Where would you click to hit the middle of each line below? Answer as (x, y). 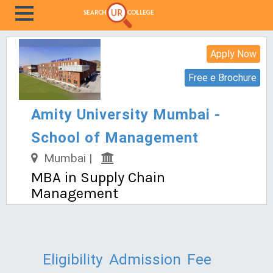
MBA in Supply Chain (98, 177)
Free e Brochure (222, 78)
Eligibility (73, 259)
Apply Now (233, 54)
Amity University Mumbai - (126, 115)
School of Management (115, 138)
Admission (145, 259)
